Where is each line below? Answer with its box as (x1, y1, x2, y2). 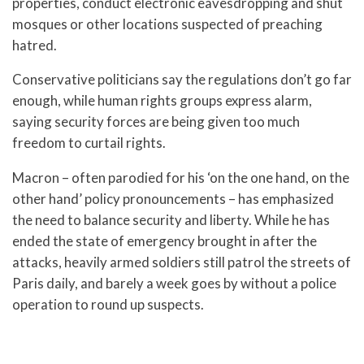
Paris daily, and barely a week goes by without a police (12, 275, 336, 292)
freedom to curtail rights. (12, 134, 166, 152)
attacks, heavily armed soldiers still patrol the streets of (12, 253, 351, 271)
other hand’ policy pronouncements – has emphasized (12, 190, 334, 208)
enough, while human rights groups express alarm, (12, 92, 312, 110)
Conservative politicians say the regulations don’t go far (12, 71, 352, 89)
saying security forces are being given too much (12, 113, 300, 131)
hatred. (12, 36, 57, 54)
